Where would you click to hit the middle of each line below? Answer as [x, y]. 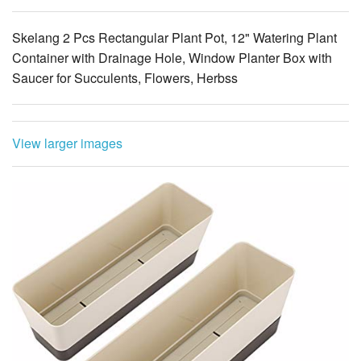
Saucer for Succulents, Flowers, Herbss [125, 77]
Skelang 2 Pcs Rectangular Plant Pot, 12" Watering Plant [174, 37]
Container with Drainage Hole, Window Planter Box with [172, 57]
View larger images [67, 143]
